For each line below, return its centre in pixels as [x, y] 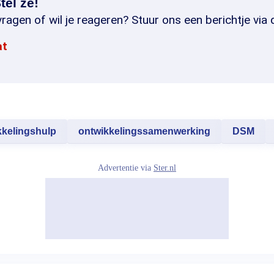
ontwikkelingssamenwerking [144, 131]
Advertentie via [126, 168]
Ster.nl [165, 168]
